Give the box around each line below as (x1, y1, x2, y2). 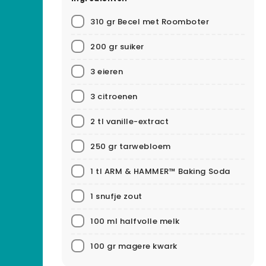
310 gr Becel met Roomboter (90, 15, 210, 27)
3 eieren (90, 65, 123, 77)
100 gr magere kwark (90, 240, 178, 252)
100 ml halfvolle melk (90, 215, 180, 227)
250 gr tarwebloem (90, 140, 171, 152)
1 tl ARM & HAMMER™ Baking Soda (90, 165, 230, 177)
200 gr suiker (90, 40, 144, 52)
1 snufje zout (90, 190, 142, 202)
